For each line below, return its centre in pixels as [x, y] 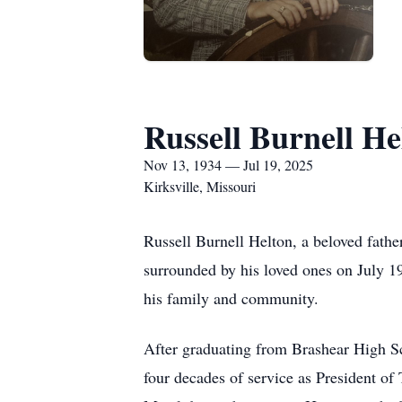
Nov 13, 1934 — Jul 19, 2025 [228, 165]
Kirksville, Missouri [200, 186]
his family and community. [231, 298]
